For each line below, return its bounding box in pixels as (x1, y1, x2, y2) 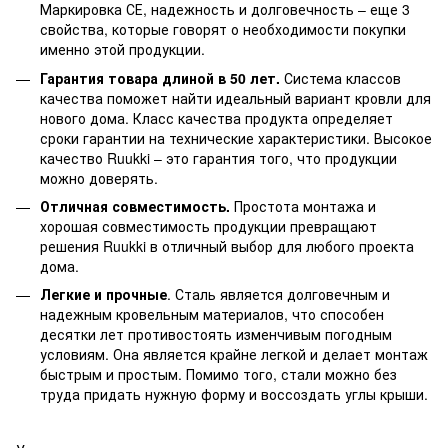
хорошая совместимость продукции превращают (40, 216, 377, 237)
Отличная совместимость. (40, 196, 230, 217)
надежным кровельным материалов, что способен (40, 304, 384, 325)
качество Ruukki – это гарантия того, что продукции (40, 147, 397, 168)
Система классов (280, 67, 401, 88)
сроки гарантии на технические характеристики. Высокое (40, 127, 432, 148)
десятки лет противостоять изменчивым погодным (40, 324, 392, 345)
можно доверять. (40, 167, 158, 188)
